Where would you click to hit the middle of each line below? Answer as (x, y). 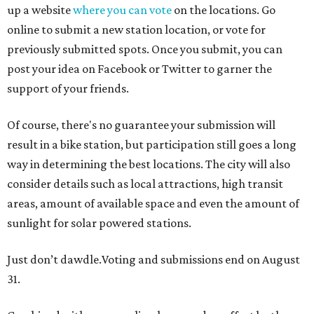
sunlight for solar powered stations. (99, 223)
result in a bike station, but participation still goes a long (152, 144)
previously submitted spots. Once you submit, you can (145, 49)
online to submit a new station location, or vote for (136, 29)
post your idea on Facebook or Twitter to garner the (139, 69)
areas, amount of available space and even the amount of (153, 203)
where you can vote (122, 10)
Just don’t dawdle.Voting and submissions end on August (153, 259)
